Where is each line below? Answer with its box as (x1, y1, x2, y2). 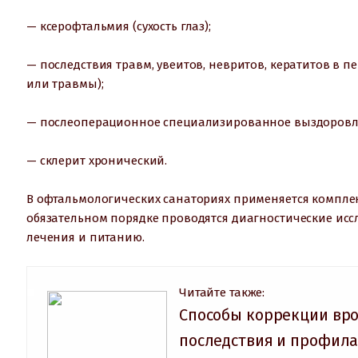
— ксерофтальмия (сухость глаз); (26, 18, 211, 34)
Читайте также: (179, 284, 265, 300)
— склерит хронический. (26, 153, 168, 168)
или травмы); (26, 76, 104, 91)
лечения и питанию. (26, 229, 145, 245)
